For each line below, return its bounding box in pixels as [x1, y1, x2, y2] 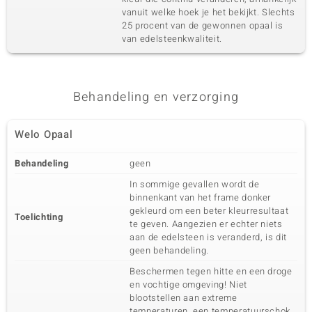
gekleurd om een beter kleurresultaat [130, 204, 289, 217]
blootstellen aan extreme [130, 291, 237, 304]
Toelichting [15, 210, 63, 224]
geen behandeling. [130, 244, 210, 257]
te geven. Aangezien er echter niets [130, 217, 283, 231]
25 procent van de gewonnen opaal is [122, 19, 283, 32]
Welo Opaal [15, 127, 73, 142]
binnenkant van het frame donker [130, 191, 272, 204]
